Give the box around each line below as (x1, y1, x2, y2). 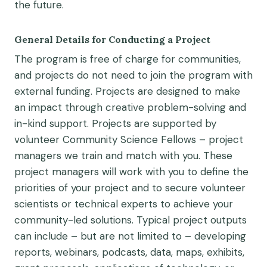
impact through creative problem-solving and (26, 100, 246, 114)
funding (56, 84, 91, 98)
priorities (14, 181, 55, 194)
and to (129, 181, 165, 194)
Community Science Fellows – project (63, 132, 243, 146)
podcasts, (99, 245, 150, 259)
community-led (14, 213, 88, 226)
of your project (55, 181, 129, 194)
